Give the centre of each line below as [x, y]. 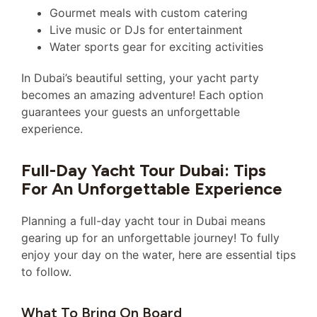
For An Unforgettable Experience [152, 189]
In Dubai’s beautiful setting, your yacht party [140, 77]
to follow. [46, 272]
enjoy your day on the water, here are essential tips [158, 255]
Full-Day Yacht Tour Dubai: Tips [144, 171]
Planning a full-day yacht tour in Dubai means [143, 221]
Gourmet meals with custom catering [149, 12]
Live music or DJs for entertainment [146, 29]
